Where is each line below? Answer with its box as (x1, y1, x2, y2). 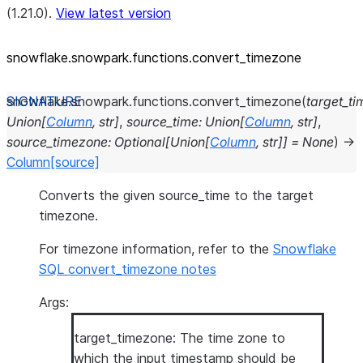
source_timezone (6, 134, 108, 150)
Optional (114, 134, 165, 150)
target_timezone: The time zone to (74, 330, 285, 346)
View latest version (56, 5, 171, 21)
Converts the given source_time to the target (39, 187, 314, 203)
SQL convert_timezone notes (39, 261, 216, 277)
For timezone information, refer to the (39, 241, 273, 257)
